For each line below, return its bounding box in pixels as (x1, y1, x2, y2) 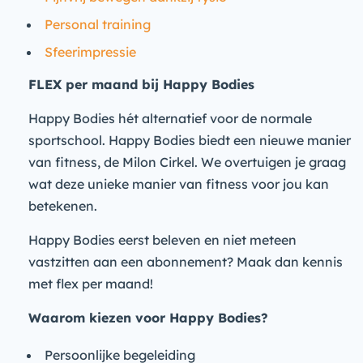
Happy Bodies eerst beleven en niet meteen (28, 232, 297, 248)
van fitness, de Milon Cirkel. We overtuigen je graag (28, 154, 346, 170)
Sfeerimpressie (45, 44, 136, 60)
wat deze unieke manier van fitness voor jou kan (28, 176, 329, 192)
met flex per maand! (28, 275, 153, 292)
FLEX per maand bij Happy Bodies (28, 76, 254, 92)
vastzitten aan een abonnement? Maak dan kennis (28, 254, 343, 270)
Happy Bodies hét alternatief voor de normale (28, 110, 312, 126)
